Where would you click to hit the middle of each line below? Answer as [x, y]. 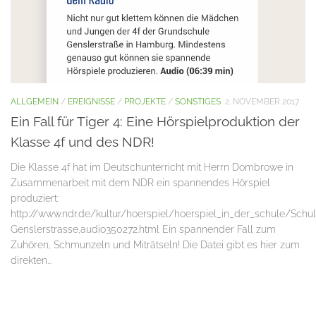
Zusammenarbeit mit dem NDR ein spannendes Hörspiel [140, 182]
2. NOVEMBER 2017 [262, 101]
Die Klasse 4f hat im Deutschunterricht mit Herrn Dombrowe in [152, 167]
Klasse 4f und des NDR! [83, 142]
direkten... [31, 260]
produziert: [35, 198]
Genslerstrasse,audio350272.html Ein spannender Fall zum [143, 229]
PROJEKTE [145, 101]
